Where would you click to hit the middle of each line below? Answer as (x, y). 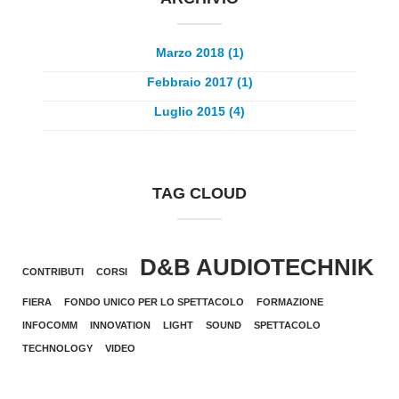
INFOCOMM (50, 326)
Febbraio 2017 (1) (199, 82)
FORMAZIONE (290, 302)
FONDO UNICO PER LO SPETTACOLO (154, 302)
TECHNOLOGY (57, 349)
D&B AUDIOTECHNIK (257, 268)
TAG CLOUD (199, 194)
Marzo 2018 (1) (199, 53)
